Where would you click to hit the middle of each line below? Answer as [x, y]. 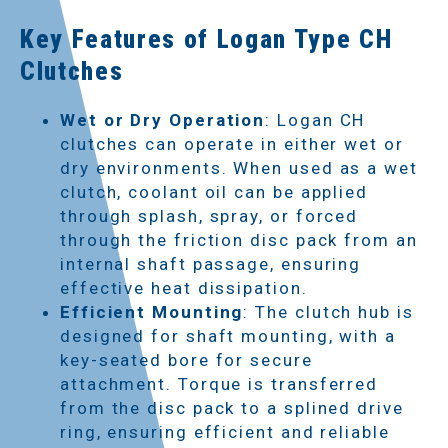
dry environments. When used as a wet [239, 167]
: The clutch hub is [328, 311]
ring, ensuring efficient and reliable [225, 431]
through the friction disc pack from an [239, 239]
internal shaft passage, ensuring [211, 263]
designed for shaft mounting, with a [228, 335]
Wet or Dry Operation [163, 119]
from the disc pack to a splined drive [232, 407]
